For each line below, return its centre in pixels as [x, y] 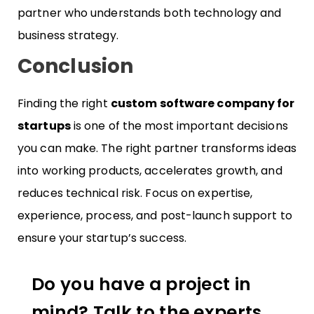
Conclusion [75, 67]
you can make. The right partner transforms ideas [157, 149]
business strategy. [71, 36]
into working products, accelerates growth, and [150, 171]
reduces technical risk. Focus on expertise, [135, 193]
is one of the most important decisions [179, 126]
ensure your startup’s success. [102, 238]
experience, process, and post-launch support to [155, 216]
